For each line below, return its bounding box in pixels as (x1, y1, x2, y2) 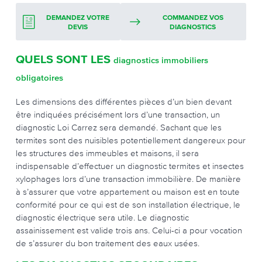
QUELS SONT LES (16, 54, 113, 65)
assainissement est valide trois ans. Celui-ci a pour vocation (16, 225, 242, 235)
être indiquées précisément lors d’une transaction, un (16, 109, 220, 119)
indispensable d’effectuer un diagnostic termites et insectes (16, 161, 244, 171)
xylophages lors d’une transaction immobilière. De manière (16, 174, 241, 184)
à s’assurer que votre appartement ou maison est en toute (16, 187, 240, 196)
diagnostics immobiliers (113, 55, 208, 65)
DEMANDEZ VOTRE (46, 15, 109, 22)
